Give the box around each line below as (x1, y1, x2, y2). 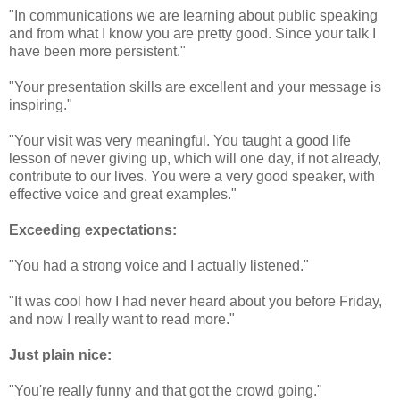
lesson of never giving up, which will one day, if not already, (9, 151, 381, 167)
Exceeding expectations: (9, 222, 177, 238)
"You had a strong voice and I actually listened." (9, 258, 309, 274)
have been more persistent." (9, 44, 186, 60)
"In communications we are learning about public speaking (9, 8, 378, 24)
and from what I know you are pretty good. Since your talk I (9, 26, 376, 42)
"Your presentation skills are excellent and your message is (9, 79, 381, 96)
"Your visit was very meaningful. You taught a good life (9, 133, 351, 149)
